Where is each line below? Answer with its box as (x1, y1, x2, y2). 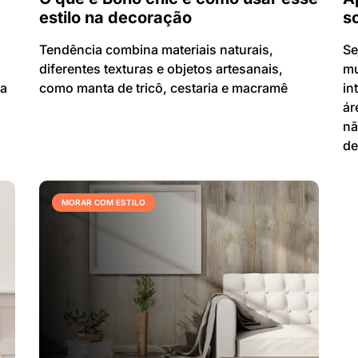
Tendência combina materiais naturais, (39, 42, 273, 58)
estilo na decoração (39, 8, 192, 28)
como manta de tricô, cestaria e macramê (39, 80, 288, 97)
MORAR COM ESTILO (62, 197, 145, 208)
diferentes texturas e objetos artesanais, (39, 61, 283, 78)
